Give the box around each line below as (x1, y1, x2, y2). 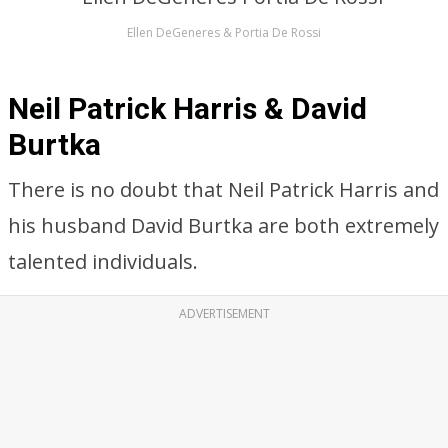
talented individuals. (8, 248, 198, 275)
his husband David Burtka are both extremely (8, 212, 439, 239)
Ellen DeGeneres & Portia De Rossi (127, 24, 321, 41)
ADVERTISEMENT (178, 305, 270, 322)
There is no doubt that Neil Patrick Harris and (8, 176, 439, 203)
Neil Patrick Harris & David (8, 91, 367, 126)
